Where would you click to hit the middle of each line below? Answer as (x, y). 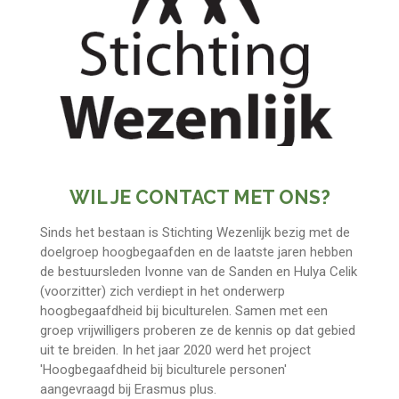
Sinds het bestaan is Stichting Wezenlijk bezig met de (195, 232)
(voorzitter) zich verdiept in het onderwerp (162, 291)
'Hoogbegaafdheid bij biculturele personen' (163, 369)
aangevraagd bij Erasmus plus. (130, 389)
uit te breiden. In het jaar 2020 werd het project (175, 350)
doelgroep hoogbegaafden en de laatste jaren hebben (196, 252)
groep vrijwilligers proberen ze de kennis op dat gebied (197, 330)
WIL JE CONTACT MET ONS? (199, 197)
